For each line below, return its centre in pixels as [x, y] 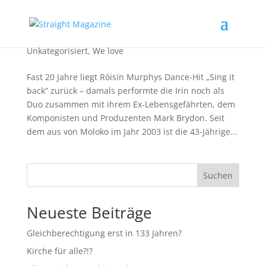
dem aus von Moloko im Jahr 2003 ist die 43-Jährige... [132, 132]
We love [108, 51]
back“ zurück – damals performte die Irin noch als [125, 91]
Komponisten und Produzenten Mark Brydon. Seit [125, 118]
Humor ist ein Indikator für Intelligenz [110, 39]
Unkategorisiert [57, 51]
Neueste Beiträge [89, 213]
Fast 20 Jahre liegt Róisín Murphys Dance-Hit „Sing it [130, 77]
